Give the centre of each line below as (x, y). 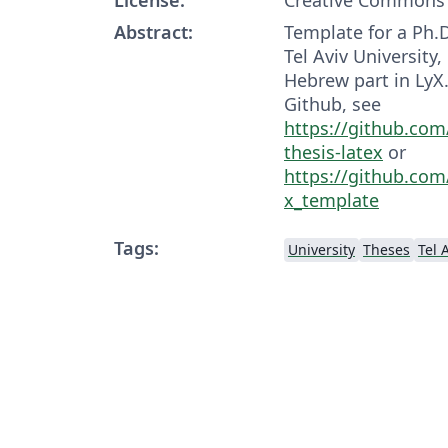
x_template (331, 199)
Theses (386, 249)
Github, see (332, 103)
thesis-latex (333, 151)
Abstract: (153, 31)
